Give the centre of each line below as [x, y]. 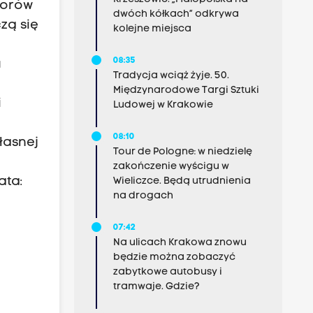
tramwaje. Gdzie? [156, 287]
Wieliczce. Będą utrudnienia [182, 181]
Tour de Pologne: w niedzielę [182, 152]
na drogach [143, 196]
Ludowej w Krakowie [163, 105]
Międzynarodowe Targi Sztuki [186, 90]
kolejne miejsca [152, 29]
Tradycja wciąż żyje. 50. [171, 76]
